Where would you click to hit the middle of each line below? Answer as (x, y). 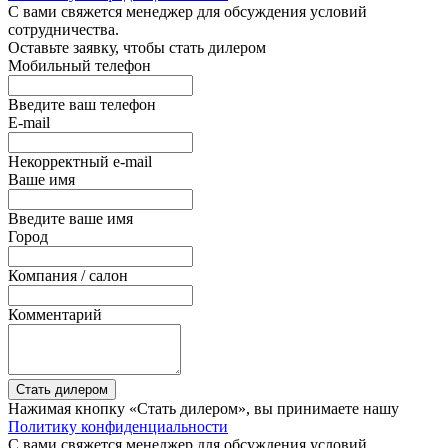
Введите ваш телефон (82, 104)
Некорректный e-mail (80, 161)
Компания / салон (68, 275)
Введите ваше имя (70, 218)
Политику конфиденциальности (118, 426)
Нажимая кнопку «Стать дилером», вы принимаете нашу (203, 408)
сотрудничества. (63, 29)
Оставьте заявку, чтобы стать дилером (137, 47)
